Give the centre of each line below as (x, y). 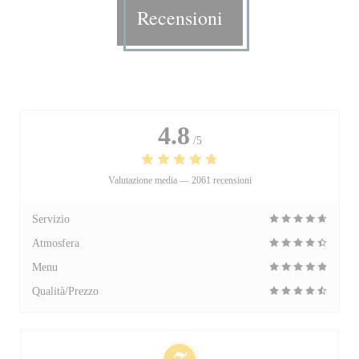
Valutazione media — (149, 180)
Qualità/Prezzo (65, 291)
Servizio (51, 219)
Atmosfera (56, 243)
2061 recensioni (221, 180)
